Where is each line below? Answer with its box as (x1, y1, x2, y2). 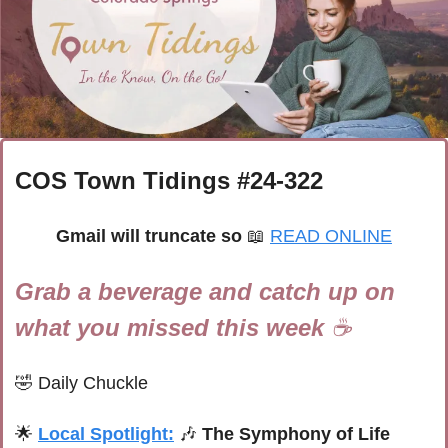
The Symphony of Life (202, 424, 390, 445)
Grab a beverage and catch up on (15, 278, 395, 306)
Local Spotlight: (38, 424, 174, 445)
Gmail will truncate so (56, 226, 247, 247)
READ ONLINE (270, 226, 392, 247)
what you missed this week (15, 314, 331, 342)
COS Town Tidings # (15, 167, 250, 195)
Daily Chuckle (38, 373, 148, 394)
